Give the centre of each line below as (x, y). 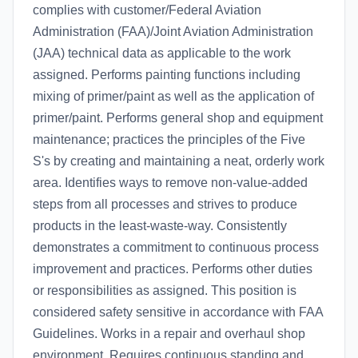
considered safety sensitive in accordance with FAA (178, 312)
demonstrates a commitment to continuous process (176, 247)
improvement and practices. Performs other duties (173, 269)
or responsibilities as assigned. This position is (165, 290)
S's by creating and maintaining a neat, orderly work (179, 161)
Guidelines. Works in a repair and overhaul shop (169, 334)
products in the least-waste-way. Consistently (160, 226)
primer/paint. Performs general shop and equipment (178, 118)
